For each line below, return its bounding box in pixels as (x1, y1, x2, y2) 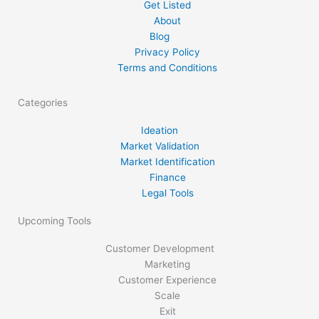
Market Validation (120, 140, 199, 152)
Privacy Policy (135, 46, 201, 58)
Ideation (141, 124, 178, 136)
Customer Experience (118, 273, 217, 286)
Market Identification (120, 155, 215, 167)
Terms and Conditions (117, 61, 218, 73)
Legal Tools (141, 187, 194, 199)
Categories (18, 96, 68, 108)
